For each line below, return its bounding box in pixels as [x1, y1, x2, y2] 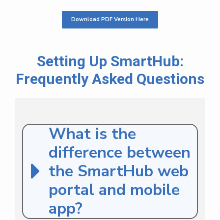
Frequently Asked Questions [16, 70, 204, 87]
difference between [49, 141, 191, 163]
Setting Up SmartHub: [36, 52, 184, 70]
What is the [49, 123, 136, 144]
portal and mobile [49, 179, 180, 200]
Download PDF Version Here [71, 16, 149, 24]
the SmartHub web [49, 160, 189, 182]
